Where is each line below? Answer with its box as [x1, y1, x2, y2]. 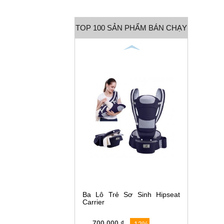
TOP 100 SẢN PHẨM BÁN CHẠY [75, 23, 187, 32]
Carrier [82, 197, 104, 206]
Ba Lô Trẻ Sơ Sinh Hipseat [82, 190, 180, 198]
